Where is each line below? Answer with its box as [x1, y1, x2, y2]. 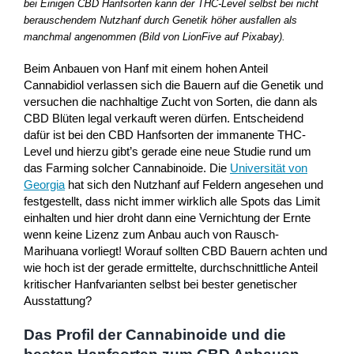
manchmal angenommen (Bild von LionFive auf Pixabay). [24, 31, 285, 43]
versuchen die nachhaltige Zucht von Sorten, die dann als [24, 95, 318, 108]
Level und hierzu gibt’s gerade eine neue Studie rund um [24, 145, 311, 158]
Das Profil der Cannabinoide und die [24, 326, 286, 343]
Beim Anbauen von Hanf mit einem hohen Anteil [24, 62, 268, 75]
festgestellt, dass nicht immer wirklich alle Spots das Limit [24, 194, 320, 208]
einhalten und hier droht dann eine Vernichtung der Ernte [24, 211, 311, 224]
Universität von [230, 161, 307, 175]
